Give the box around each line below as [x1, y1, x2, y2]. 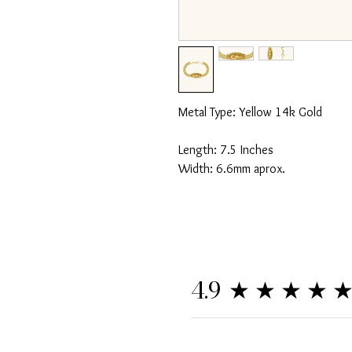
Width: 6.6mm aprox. [178, 160, 285, 176]
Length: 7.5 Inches [178, 141, 273, 157]
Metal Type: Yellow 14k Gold [178, 104, 322, 119]
